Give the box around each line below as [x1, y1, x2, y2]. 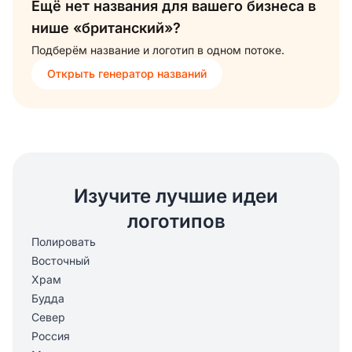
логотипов [126, 209, 225, 233]
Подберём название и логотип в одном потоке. [31, 42, 284, 57]
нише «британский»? [31, 19, 181, 36]
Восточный [31, 253, 90, 267]
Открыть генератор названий [47, 66, 207, 80]
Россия [31, 328, 70, 343]
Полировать [31, 234, 96, 248]
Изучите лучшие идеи [74, 184, 278, 207]
